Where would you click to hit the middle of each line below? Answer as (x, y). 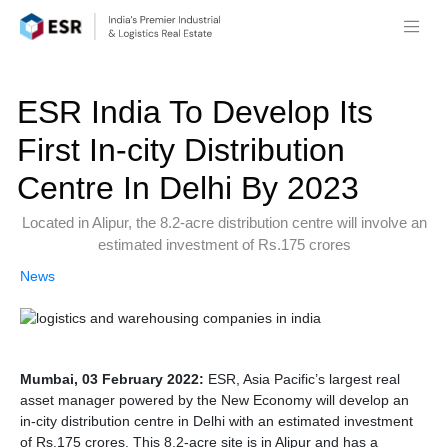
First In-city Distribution (181, 150)
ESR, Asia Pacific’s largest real (302, 378)
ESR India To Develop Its (195, 112)
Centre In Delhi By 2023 (188, 188)
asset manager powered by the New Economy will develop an (214, 399)
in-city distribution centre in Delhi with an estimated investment (216, 420)
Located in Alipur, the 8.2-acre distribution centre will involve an (224, 222)
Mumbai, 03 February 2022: (112, 378)
